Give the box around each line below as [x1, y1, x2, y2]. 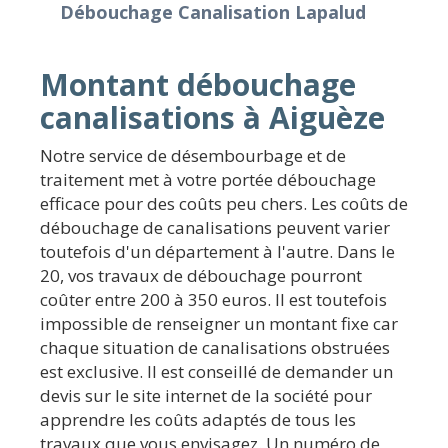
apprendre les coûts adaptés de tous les [40, 407, 356, 431]
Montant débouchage [40, 63, 356, 105]
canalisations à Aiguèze [40, 96, 385, 138]
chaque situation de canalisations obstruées [40, 335, 390, 359]
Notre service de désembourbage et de [40, 143, 346, 167]
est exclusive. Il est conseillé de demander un [40, 359, 393, 383]
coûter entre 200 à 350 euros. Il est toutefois [40, 287, 387, 311]
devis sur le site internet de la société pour [40, 383, 372, 407]
